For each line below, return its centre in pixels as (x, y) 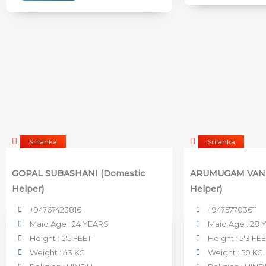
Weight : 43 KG (57, 252)
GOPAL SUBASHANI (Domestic (78, 173)
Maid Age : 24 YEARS (69, 224)
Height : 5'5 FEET (61, 238)
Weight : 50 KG (235, 252)
